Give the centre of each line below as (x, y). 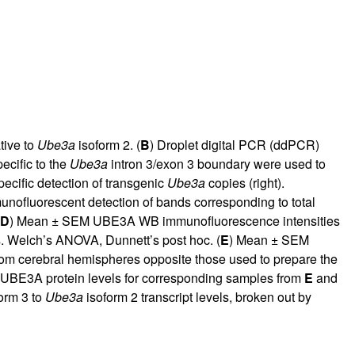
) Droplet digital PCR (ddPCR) (234, 144)
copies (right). (244, 182)
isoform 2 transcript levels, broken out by (197, 296)
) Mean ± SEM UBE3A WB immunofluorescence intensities (174, 220)
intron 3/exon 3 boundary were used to (216, 163)
